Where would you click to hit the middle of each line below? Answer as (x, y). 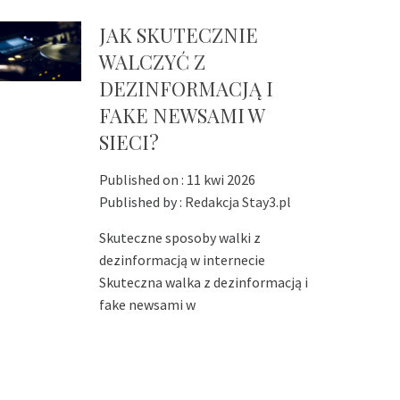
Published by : (142, 202)
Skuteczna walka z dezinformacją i (203, 283)
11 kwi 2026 (221, 180)
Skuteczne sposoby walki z (179, 238)
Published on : (142, 180)
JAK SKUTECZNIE (178, 35)
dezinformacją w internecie (182, 260)
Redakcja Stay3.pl (237, 202)
